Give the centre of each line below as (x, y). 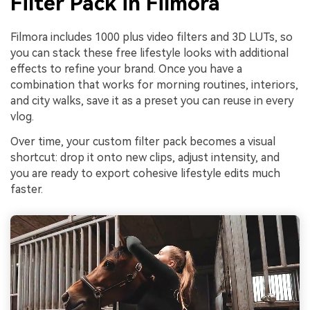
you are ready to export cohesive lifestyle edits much (145, 174)
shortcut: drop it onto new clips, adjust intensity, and (145, 158)
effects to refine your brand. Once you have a (126, 69)
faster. (27, 190)
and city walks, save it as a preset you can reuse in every (152, 101)
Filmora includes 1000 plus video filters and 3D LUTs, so (152, 37)
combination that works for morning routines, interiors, (154, 85)
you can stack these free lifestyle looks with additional (149, 53)
